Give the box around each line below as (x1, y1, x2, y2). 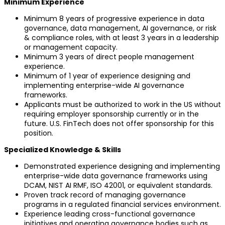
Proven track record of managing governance (24, 189, 186, 200)
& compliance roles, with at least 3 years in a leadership (24, 32, 219, 43)
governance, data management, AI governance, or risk (24, 23, 216, 33)
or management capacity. (24, 42, 118, 52)
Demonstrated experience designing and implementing (24, 161, 220, 171)
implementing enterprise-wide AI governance (24, 80, 184, 90)
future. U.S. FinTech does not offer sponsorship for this (24, 118, 214, 129)
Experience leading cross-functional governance (24, 208, 195, 219)
